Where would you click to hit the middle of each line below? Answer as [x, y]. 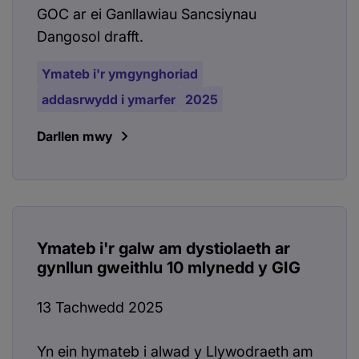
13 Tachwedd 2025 [100, 308]
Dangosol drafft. [90, 37]
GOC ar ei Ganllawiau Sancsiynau [147, 14]
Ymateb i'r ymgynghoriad [120, 74]
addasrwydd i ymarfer [109, 100]
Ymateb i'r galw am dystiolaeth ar [163, 249]
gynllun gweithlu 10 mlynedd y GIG [169, 268]
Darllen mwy [75, 137]
